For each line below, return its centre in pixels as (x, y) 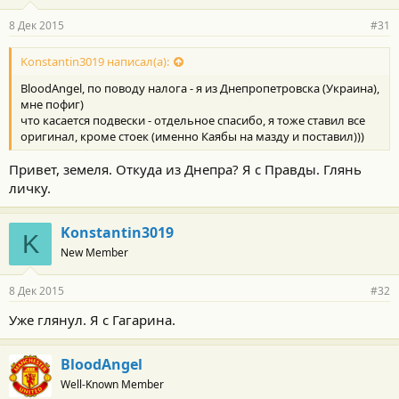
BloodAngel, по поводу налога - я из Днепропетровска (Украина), (200, 88)
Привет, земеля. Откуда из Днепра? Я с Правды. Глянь (185, 169)
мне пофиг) (52, 104)
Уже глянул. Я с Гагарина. (92, 319)
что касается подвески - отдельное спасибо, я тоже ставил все (193, 120)
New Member (94, 252)
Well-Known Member (112, 384)
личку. (30, 187)
